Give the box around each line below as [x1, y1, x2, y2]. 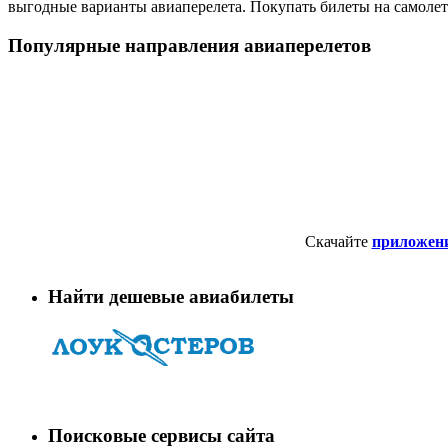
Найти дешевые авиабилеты [48, 286, 294, 308]
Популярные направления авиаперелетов [8, 34, 371, 56]
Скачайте [304, 233, 372, 251]
